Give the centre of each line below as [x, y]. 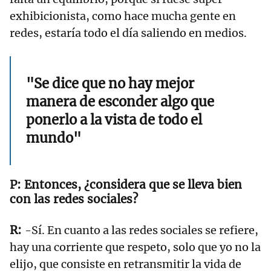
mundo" [54, 138]
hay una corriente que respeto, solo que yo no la [135, 247]
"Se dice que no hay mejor [110, 84]
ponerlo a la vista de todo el [114, 120]
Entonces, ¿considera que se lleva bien [133, 185]
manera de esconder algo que [120, 102]
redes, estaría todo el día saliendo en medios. [129, 33]
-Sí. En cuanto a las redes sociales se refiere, [142, 230]
